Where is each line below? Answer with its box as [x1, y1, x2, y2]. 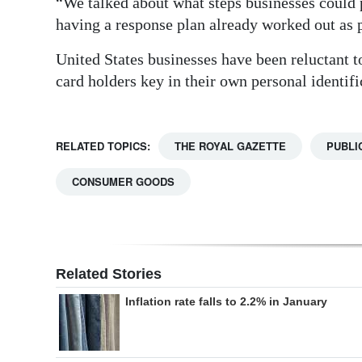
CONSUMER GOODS [72, 174, 175, 190]
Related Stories [56, 266, 162, 283]
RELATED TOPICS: [56, 138, 150, 154]
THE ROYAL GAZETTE [175, 138, 286, 154]
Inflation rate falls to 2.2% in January [125, 295, 327, 309]
